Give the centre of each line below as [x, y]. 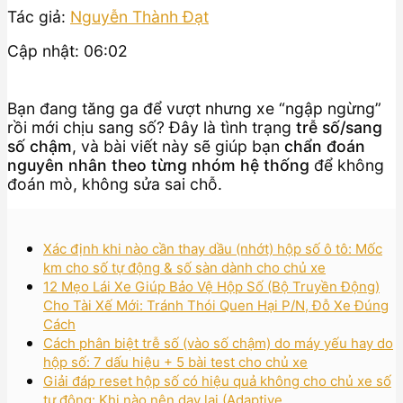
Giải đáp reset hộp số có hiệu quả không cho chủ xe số [217, 381]
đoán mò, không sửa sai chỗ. [115, 184]
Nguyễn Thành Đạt [139, 16]
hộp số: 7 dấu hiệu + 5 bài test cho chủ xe [175, 362]
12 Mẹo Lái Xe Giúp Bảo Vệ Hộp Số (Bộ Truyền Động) [211, 286]
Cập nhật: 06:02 [67, 51]
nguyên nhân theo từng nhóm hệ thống [158, 165]
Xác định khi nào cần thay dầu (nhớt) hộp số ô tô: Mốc [213, 248]
